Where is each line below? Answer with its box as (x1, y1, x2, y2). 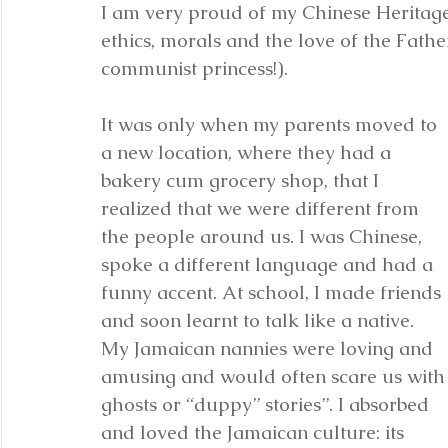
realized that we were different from (101, 196, 424, 221)
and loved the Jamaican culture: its (101, 420, 409, 445)
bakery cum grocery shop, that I (101, 168, 384, 193)
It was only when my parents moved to (101, 112, 442, 137)
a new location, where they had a (101, 140, 396, 165)
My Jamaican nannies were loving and (101, 336, 438, 361)
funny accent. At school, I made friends (101, 280, 446, 305)
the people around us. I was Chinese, (101, 224, 427, 249)
